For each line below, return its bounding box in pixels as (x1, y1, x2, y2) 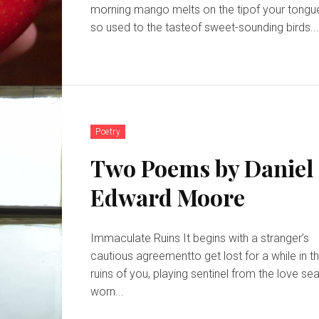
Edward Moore (90, 181, 246, 212)
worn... (90, 284, 125, 298)
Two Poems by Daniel (90, 152, 314, 183)
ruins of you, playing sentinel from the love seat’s (90, 266, 192, 281)
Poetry (95, 126, 121, 137)
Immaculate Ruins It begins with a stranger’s (90, 231, 184, 245)
